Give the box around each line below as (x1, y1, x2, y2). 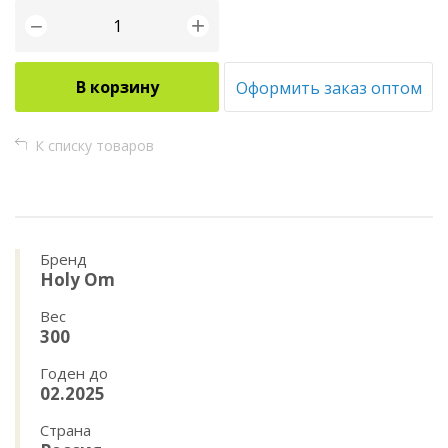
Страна (40, 419, 91, 440)
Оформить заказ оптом (235, 76, 422, 99)
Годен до (40, 362, 108, 383)
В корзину (75, 75, 159, 98)
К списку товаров (35, 135, 154, 155)
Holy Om (40, 267, 115, 291)
